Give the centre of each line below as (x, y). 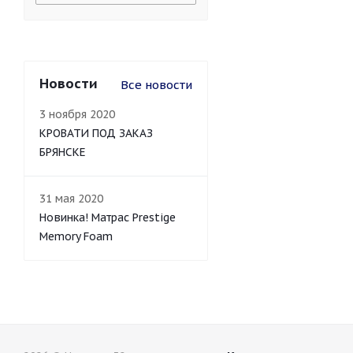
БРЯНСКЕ (63, 152)
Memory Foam (76, 236)
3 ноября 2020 (77, 114)
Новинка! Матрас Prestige (108, 217)
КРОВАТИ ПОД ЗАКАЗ (96, 133)
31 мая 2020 (71, 199)
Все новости (156, 85)
